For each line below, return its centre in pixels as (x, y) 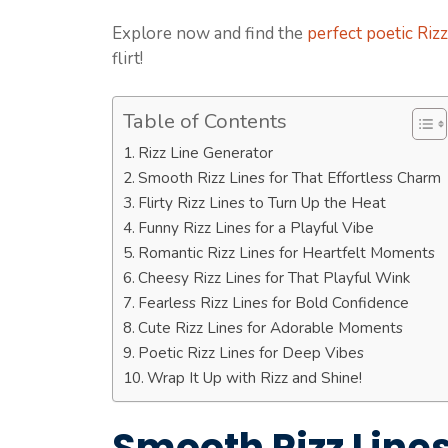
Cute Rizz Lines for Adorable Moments (271, 328)
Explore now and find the (209, 33)
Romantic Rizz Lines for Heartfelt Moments (287, 253)
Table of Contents (205, 121)
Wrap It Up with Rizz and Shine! (255, 378)
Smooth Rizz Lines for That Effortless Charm (290, 178)
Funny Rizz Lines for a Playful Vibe (256, 228)
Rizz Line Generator (206, 153)
